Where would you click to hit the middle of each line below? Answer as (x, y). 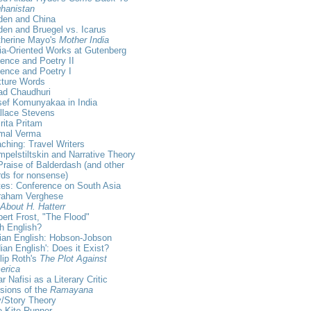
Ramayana (72, 289)
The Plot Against (73, 258)
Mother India (84, 40)
